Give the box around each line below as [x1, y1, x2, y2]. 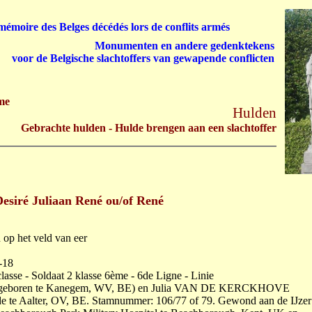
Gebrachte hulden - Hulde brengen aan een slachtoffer [21, 122, 276, 134]
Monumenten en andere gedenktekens [95, 40, 274, 52]
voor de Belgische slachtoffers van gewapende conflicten [12, 52, 274, 64]
